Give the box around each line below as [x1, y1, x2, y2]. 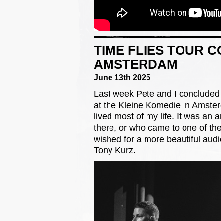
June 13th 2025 [94, 73, 150, 82]
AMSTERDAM [94, 57, 178, 72]
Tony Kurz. [94, 146, 136, 155]
